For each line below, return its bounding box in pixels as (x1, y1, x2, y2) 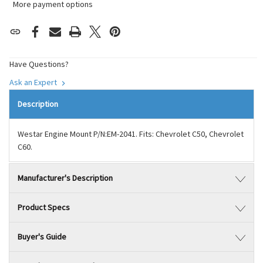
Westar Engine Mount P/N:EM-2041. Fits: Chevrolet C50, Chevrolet (18, 129, 244, 139)
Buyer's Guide (18, 231, 66, 242)
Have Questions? (9, 59, 69, 69)
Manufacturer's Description (18, 173, 113, 183)
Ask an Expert (9, 77, 59, 87)
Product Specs (18, 202, 70, 213)
